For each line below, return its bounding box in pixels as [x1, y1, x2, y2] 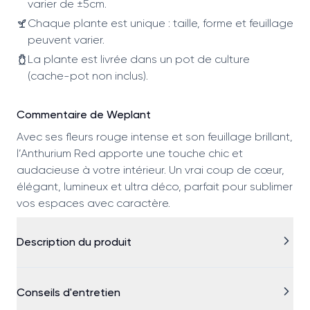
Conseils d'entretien [17, 285, 120, 299]
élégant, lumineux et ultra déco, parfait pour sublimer [17, 179, 293, 193]
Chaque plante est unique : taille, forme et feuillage [28, 16, 293, 30]
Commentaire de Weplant [17, 107, 151, 121]
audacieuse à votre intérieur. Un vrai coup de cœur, [17, 163, 284, 176]
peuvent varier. [28, 33, 104, 46]
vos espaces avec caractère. [17, 196, 170, 210]
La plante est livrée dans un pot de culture [28, 52, 250, 66]
